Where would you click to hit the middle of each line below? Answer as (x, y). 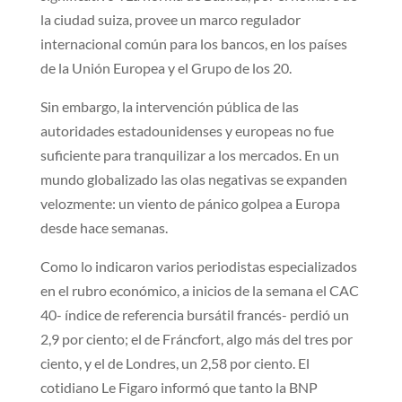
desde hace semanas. (104, 227)
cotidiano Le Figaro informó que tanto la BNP (179, 387)
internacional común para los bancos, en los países (193, 43)
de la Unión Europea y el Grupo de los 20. (166, 67)
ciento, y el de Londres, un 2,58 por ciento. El (175, 363)
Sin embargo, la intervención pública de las (169, 106)
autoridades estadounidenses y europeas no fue (187, 130)
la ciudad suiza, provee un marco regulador (170, 19)
